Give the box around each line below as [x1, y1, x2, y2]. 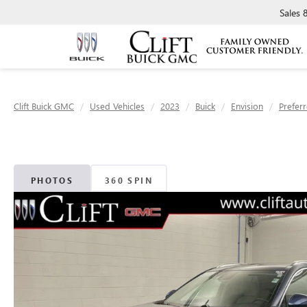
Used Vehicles [90, 100, 145, 112]
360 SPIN [104, 174, 153, 186]
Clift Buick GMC [14, 100, 74, 112]
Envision [231, 100, 263, 112]
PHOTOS [30, 174, 74, 186]
